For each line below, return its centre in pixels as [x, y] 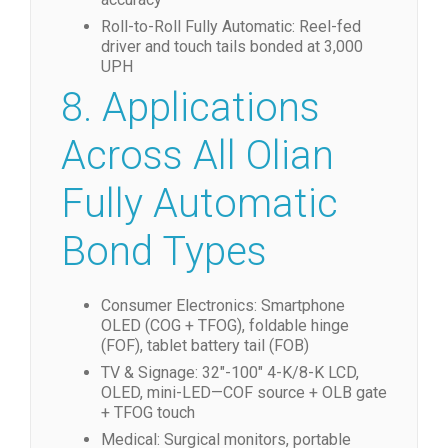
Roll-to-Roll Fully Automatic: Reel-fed [231, 26]
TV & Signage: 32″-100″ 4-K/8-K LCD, [230, 372]
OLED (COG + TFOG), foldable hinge [225, 325]
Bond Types [164, 251]
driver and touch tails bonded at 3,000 [232, 46]
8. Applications [190, 107]
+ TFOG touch [148, 412]
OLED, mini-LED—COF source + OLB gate [244, 392]
